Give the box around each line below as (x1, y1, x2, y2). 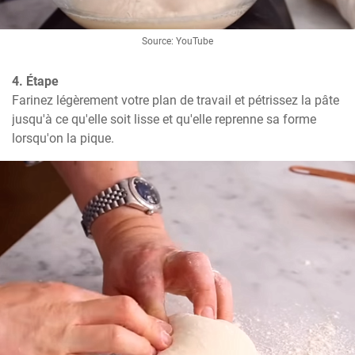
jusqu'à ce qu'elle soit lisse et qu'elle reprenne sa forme (12, 111, 316, 127)
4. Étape (12, 73, 59, 89)
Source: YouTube (142, 35, 213, 47)
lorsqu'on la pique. (12, 130, 114, 146)
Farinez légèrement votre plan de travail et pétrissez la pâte (12, 92, 339, 108)
